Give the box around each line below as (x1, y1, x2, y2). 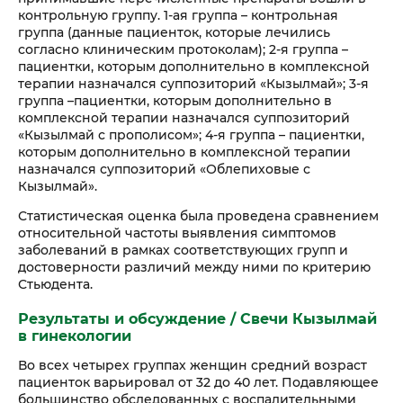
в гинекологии (18, 327, 131, 345)
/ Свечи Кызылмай (226, 310, 377, 327)
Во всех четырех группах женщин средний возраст (18, 357, 367, 373)
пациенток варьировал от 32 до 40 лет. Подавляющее (18, 374, 379, 390)
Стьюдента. (18, 275, 93, 292)
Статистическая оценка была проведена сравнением (18, 207, 379, 224)
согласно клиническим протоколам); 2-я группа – (18, 40, 348, 58)
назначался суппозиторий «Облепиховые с (18, 160, 310, 177)
